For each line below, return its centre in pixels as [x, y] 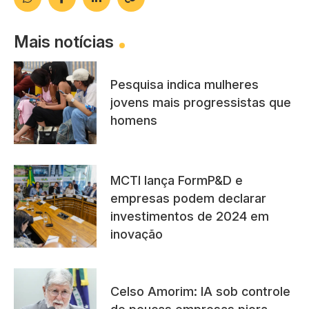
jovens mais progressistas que [201, 102]
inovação [137, 234]
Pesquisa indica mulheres [185, 84]
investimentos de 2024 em [190, 216]
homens [134, 120]
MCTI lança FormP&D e [177, 180]
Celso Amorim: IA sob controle [200, 291]
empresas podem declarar [188, 198]
